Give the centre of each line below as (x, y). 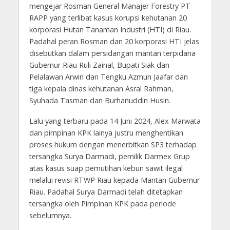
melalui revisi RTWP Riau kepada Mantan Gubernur (114, 180)
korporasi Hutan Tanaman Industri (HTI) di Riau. (110, 29)
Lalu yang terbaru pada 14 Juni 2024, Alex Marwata (115, 121)
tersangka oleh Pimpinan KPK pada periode (102, 204)
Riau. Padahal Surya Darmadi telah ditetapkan (106, 192)
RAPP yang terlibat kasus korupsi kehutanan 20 (108, 17)
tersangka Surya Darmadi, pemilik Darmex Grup (109, 157)
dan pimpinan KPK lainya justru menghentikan (106, 133)
